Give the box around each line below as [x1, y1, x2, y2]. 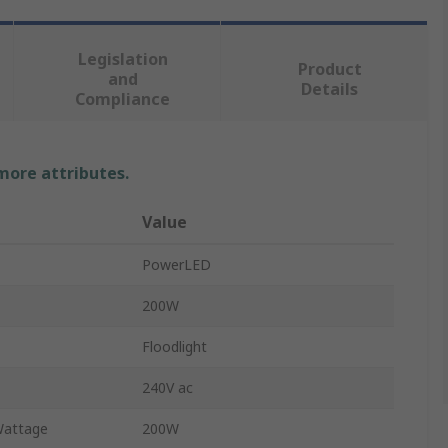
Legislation [77, 48, 168, 71]
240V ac [142, 378, 193, 398]
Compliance [75, 88, 171, 111]
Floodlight [142, 337, 207, 357]
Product [297, 58, 362, 81]
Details [301, 78, 359, 101]
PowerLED [142, 255, 211, 275]
